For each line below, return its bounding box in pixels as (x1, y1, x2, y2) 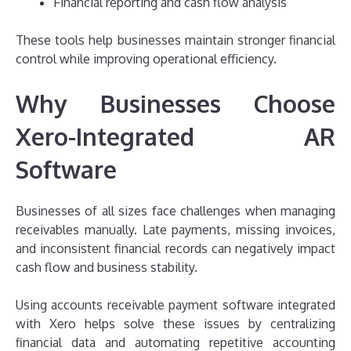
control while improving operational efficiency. (16, 50, 277, 67)
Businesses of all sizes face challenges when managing (16, 202, 335, 219)
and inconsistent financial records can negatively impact (16, 240, 335, 256)
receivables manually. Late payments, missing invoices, (16, 221, 335, 237)
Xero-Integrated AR (16, 121, 335, 151)
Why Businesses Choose (16, 88, 335, 118)
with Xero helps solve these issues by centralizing (16, 315, 335, 331)
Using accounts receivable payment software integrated (16, 296, 335, 313)
